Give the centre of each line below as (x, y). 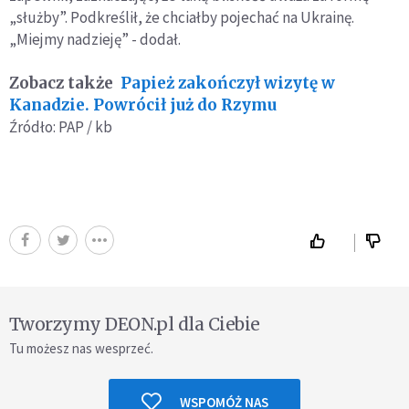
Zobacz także (61, 83)
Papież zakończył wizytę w (228, 83)
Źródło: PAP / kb (61, 126)
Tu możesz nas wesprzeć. (81, 348)
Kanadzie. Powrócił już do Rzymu (143, 105)
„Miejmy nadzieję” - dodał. (95, 39)
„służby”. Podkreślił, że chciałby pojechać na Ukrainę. (182, 17)
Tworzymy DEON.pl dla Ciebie (135, 324)
